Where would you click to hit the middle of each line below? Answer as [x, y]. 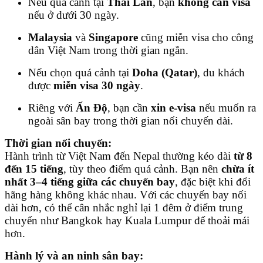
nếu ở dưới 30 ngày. [74, 15]
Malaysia [50, 37]
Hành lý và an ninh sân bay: [74, 255]
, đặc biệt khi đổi [213, 181]
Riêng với [52, 107]
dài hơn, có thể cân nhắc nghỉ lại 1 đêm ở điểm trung [124, 207]
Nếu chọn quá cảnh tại [80, 72]
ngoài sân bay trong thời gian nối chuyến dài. [131, 120]
